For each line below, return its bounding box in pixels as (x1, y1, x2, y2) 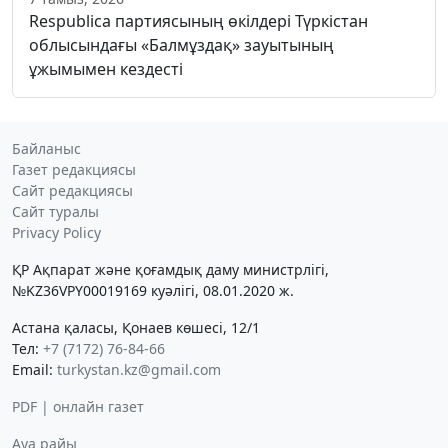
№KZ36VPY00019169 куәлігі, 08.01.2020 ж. (12, 281, 294, 301)
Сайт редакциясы (12, 181, 133, 201)
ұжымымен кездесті (29, 58, 183, 81)
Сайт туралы (12, 202, 99, 222)
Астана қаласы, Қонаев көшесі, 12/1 (12, 318, 260, 338)
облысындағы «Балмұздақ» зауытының (29, 34, 334, 57)
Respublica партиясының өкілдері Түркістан (29, 10, 368, 33)
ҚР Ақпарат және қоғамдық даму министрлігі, (12, 260, 329, 280)
